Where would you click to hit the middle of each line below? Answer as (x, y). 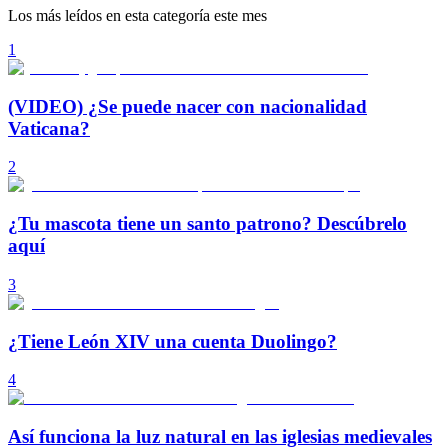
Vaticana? (49, 128)
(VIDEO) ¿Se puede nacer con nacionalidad (187, 106)
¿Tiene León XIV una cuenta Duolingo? (172, 341)
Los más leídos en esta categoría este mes (137, 15)
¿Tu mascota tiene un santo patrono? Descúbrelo (207, 224)
